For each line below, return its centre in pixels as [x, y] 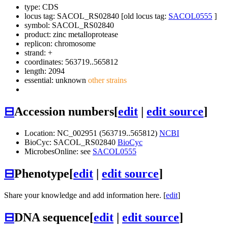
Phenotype [42, 173]
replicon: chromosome [60, 44]
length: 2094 [45, 71]
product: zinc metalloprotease [71, 35]
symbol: [38, 25]
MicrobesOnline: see [59, 151]
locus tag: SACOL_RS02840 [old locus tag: [96, 16]
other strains [106, 80]
